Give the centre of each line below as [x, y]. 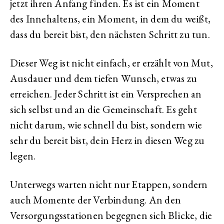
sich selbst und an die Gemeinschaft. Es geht [103, 109]
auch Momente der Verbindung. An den [96, 200]
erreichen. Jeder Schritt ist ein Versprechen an [106, 94]
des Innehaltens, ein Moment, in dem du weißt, [110, 19]
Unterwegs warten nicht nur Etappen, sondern [109, 184]
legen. [23, 156]
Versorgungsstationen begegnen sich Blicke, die [111, 215]
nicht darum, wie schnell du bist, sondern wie [106, 125]
